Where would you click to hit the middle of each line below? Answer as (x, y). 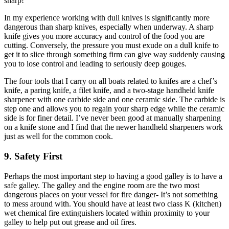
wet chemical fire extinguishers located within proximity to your (107, 213)
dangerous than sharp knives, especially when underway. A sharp (109, 27)
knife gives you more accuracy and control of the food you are (104, 36)
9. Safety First (33, 156)
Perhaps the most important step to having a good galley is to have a (113, 176)
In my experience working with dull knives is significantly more (107, 18)
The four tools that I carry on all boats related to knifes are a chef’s (111, 81)
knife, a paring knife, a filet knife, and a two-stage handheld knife (109, 90)
